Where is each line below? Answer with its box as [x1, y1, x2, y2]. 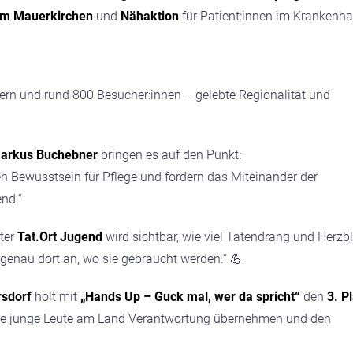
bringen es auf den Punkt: [98, 147, 241, 162]
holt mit [32, 289, 80, 304]
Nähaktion [121, 9, 179, 24]
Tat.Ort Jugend [17, 229, 102, 244]
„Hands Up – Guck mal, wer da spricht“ [80, 289, 300, 304]
